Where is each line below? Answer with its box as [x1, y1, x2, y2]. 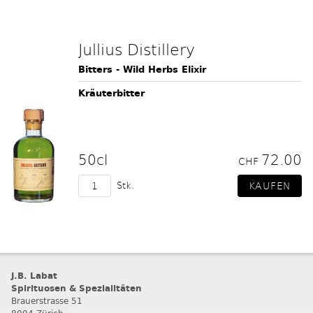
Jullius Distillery [78, 38, 195, 59]
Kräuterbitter [78, 86, 145, 101]
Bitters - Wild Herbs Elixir [78, 62, 206, 77]
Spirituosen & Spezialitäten [11, 282, 142, 295]
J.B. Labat [11, 269, 57, 282]
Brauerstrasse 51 [11, 294, 82, 307]
